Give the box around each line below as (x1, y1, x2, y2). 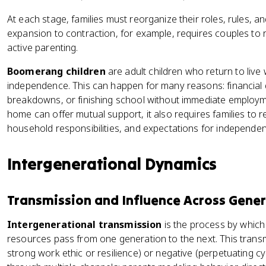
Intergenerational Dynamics (7, 154, 217, 174)
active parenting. (7, 41, 78, 54)
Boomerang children (7, 65, 106, 78)
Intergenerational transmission (7, 218, 162, 231)
